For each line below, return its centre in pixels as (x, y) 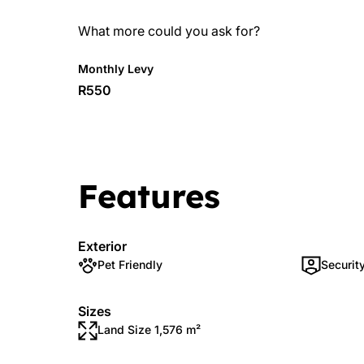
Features (149, 196)
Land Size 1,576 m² (149, 329)
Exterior (102, 246)
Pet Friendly (130, 264)
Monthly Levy (116, 69)
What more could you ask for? (169, 31)
